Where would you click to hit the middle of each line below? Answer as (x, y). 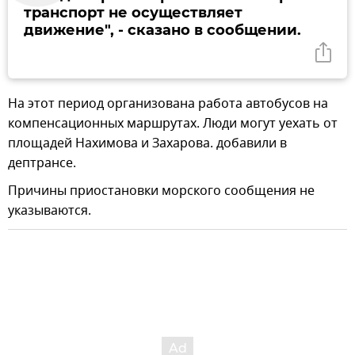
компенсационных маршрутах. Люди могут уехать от (173, 123)
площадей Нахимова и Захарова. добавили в (147, 143)
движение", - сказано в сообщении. (162, 30)
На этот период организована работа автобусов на (168, 103)
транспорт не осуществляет (133, 12)
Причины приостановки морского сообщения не (161, 191)
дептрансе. (42, 163)
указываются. (50, 210)
